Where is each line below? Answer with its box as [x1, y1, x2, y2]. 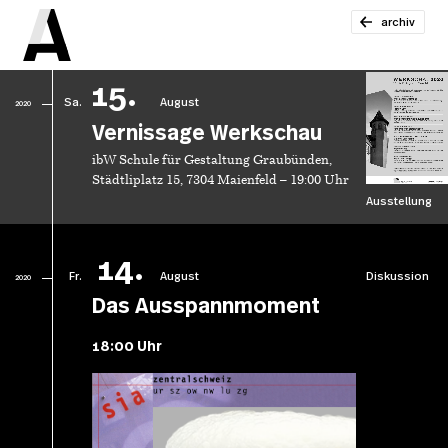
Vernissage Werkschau [91, 122, 322, 144]
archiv [381, 16, 416, 28]
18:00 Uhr [91, 339, 162, 354]
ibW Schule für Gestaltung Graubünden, [91, 153, 332, 167]
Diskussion [366, 270, 430, 282]
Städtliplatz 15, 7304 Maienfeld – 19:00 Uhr [91, 173, 349, 187]
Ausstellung [366, 195, 433, 207]
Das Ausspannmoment [91, 296, 320, 318]
